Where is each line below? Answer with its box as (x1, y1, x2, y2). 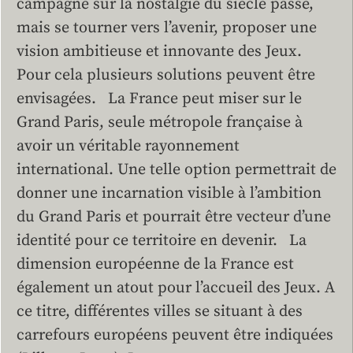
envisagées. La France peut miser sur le (17, 88, 302, 109)
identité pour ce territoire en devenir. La (17, 230, 307, 251)
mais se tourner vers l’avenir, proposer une (17, 17, 317, 38)
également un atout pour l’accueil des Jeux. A (17, 277, 335, 298)
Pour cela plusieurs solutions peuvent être (17, 65, 315, 85)
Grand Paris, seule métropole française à (17, 112, 303, 132)
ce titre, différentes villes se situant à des (17, 301, 303, 321)
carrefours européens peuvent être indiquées (17, 325, 333, 345)
